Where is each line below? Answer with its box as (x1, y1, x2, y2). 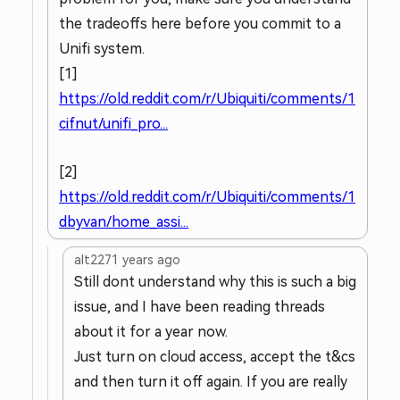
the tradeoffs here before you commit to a (59, 16, 341, 31)
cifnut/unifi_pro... (59, 116, 168, 131)
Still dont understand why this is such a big (74, 274, 356, 289)
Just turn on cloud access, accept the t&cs (74, 349, 355, 364)
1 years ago (112, 253, 180, 267)
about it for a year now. (74, 324, 228, 339)
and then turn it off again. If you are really (74, 374, 347, 389)
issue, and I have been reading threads (74, 299, 325, 314)
